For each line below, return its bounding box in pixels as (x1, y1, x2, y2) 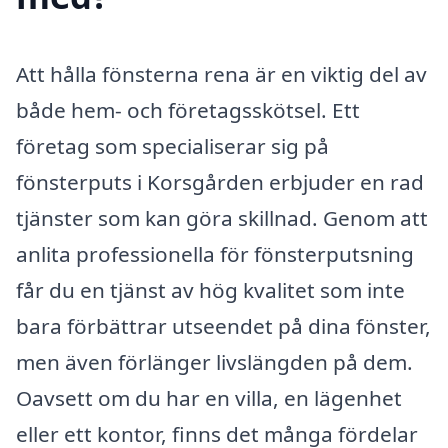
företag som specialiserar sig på (16, 131, 329, 160)
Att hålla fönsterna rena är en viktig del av (16, 59, 427, 88)
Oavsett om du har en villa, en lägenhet (16, 383, 402, 412)
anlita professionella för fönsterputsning (16, 239, 414, 268)
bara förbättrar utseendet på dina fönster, (16, 311, 431, 340)
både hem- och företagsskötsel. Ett (16, 95, 360, 124)
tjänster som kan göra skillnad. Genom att (16, 203, 428, 232)
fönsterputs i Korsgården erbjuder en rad (16, 167, 424, 196)
